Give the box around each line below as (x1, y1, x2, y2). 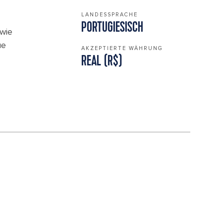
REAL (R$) (81, 54, 122, 69)
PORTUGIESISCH (81, 20, 143, 36)
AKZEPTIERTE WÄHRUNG (81, 45, 163, 52)
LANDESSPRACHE (81, 11, 138, 18)
